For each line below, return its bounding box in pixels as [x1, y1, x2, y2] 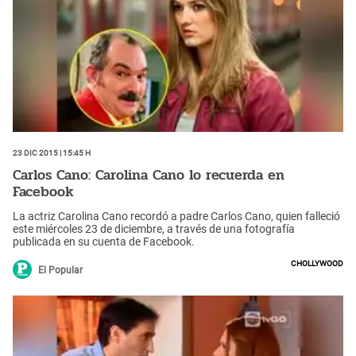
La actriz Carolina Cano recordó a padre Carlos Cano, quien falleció [13, 210, 340, 223]
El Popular [38, 265, 83, 277]
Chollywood [291, 256, 343, 269]
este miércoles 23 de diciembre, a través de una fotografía [13, 222, 295, 236]
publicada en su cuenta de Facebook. [13, 235, 195, 249]
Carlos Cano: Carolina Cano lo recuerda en [13, 163, 284, 186]
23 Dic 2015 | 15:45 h [13, 145, 91, 158]
